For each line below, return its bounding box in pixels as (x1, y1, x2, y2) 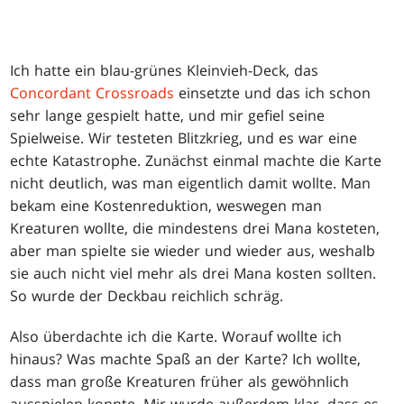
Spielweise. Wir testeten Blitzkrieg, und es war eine (10, 127, 358, 148)
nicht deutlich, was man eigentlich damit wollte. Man (10, 172, 372, 193)
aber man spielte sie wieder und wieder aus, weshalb (10, 240, 376, 261)
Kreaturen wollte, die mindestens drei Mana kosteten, (10, 217, 381, 238)
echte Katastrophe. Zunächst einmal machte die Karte (10, 150, 382, 170)
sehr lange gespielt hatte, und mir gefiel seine (10, 105, 326, 125)
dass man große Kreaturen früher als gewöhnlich (10, 371, 350, 391)
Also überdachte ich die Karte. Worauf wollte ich (10, 326, 343, 346)
